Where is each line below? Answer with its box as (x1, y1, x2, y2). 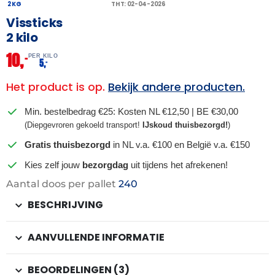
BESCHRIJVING (28, 198, 103, 212)
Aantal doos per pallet (6, 178, 118, 190)
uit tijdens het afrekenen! (128, 160, 228, 171)
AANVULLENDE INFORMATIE (28, 230, 165, 245)
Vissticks (6, 14, 63, 32)
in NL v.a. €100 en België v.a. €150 (110, 139, 250, 150)
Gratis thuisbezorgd (25, 139, 110, 150)
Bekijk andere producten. (108, 79, 245, 95)
